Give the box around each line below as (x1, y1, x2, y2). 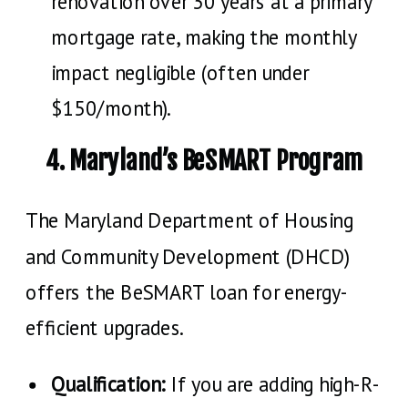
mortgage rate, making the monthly (51, 24, 356, 50)
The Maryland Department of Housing (25, 208, 353, 234)
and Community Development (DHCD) (25, 243, 350, 270)
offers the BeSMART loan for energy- (25, 279, 349, 305)
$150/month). (51, 95, 171, 121)
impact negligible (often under (51, 59, 309, 86)
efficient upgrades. (25, 314, 184, 341)
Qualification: (51, 371, 166, 397)
